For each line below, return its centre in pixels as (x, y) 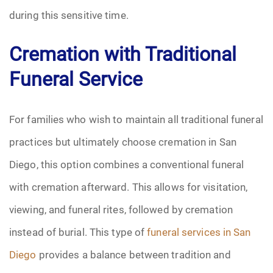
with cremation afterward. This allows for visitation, (129, 187)
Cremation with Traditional (123, 53)
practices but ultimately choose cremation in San (123, 142)
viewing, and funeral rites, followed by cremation (121, 209)
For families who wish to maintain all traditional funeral (136, 119)
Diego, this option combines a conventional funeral (127, 164)
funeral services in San (199, 232)
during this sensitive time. (69, 15)
